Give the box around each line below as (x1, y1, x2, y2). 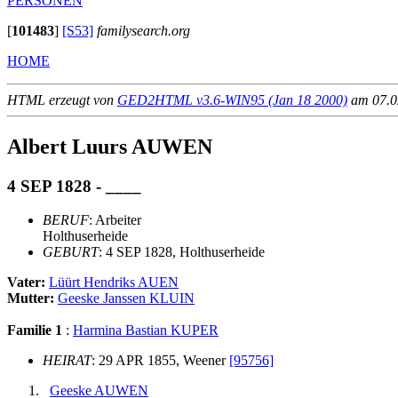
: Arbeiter (89, 212, 141, 228)
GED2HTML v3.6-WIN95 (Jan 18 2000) (117, 92, 347, 107)
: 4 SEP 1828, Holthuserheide (99, 244, 265, 260)
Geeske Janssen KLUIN (58, 291, 195, 306)
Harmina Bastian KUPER (73, 322, 219, 338)
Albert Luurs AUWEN (7, 134, 212, 158)
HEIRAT (43, 353, 92, 369)
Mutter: (7, 291, 58, 306)
